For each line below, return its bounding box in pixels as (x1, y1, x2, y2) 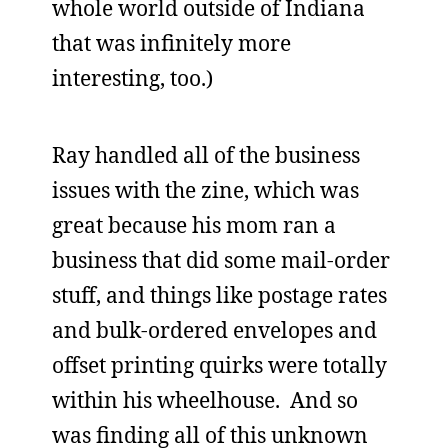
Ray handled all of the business (52, 141, 360, 169)
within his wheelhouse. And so (52, 386, 358, 414)
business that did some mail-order (52, 246, 390, 274)
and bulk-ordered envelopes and (52, 316, 377, 344)
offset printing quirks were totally (52, 351, 387, 379)
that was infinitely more (52, 29, 291, 57)
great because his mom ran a (52, 211, 336, 239)
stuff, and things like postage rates (52, 281, 387, 309)
